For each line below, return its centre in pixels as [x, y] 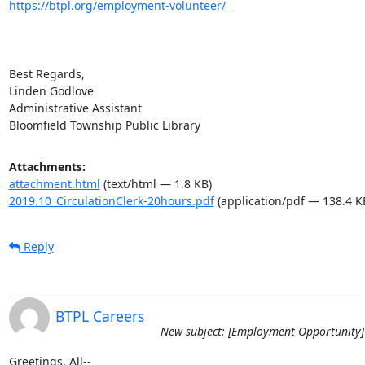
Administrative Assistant [75, 108]
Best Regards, [46, 73]
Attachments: [47, 166]
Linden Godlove [51, 90]
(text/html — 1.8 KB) [156, 183]
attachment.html [54, 183]
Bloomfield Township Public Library [104, 125]
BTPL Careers [99, 316]
